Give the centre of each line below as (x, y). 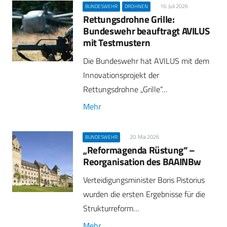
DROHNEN (137, 6)
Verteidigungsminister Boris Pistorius (144, 180)
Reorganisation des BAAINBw (142, 161)
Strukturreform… (111, 208)
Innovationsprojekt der (121, 75)
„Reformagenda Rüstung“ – (139, 149)
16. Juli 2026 (174, 6)
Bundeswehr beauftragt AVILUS (146, 30)
